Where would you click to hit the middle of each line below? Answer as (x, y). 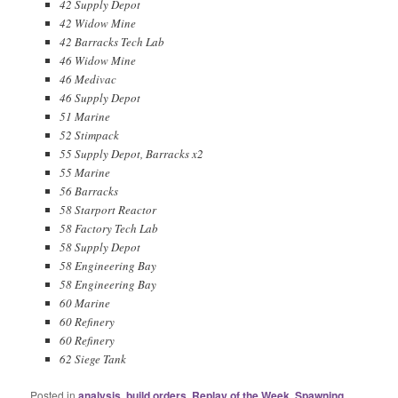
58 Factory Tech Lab (108, 229)
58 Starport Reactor (107, 210)
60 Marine (84, 303)
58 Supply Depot (99, 247)
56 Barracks (88, 191)
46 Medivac (88, 80)
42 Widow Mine (97, 24)
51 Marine (84, 117)
